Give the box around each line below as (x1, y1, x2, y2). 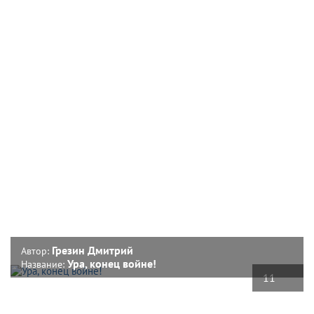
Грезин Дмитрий (52, 243, 133, 257)
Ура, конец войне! (67, 256, 156, 271)
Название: (21, 257, 67, 271)
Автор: (21, 244, 52, 257)
